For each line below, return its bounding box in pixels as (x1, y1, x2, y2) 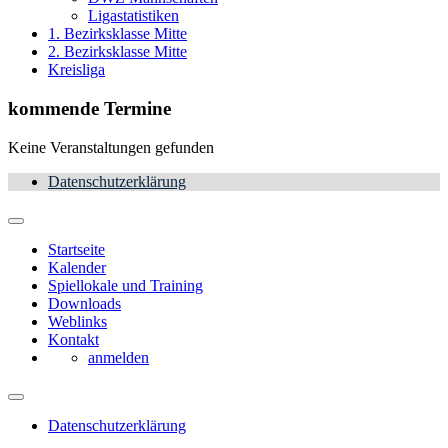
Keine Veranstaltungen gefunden (8, 138, 214, 156)
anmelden (88, 348, 149, 366)
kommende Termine (8, 98, 171, 120)
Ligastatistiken (88, 7, 179, 25)
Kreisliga (48, 61, 105, 79)
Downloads (48, 294, 121, 312)
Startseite (48, 240, 105, 258)
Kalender (48, 258, 106, 276)
